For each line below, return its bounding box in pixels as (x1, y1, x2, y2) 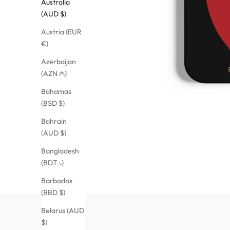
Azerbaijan (41, 56, 76, 66)
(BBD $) (41, 187, 65, 197)
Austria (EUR (41, 27, 82, 36)
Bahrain (41, 116, 67, 126)
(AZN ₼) (41, 68, 67, 78)
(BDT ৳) (41, 158, 64, 167)
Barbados (41, 176, 72, 185)
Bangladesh (41, 146, 79, 156)
